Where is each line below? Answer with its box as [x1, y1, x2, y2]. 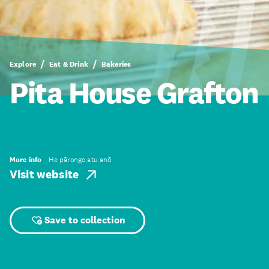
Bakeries [101, 59, 131, 69]
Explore [10, 59, 37, 69]
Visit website [10, 168, 79, 181]
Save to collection [44, 214, 125, 226]
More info [10, 155, 42, 165]
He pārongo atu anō [48, 155, 112, 165]
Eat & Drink [49, 59, 88, 69]
